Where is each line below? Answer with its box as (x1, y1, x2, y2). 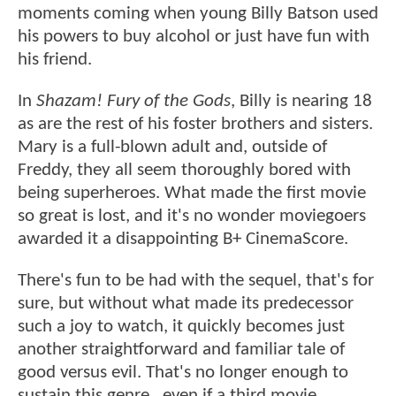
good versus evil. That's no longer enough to (18, 363, 348, 383)
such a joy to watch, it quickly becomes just (18, 317, 345, 337)
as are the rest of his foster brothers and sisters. (18, 115, 373, 134)
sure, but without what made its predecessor (18, 294, 354, 314)
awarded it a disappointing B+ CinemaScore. (18, 230, 353, 249)
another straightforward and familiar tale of (18, 340, 345, 360)
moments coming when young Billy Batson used (18, 4, 378, 23)
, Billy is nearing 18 (231, 92, 372, 111)
